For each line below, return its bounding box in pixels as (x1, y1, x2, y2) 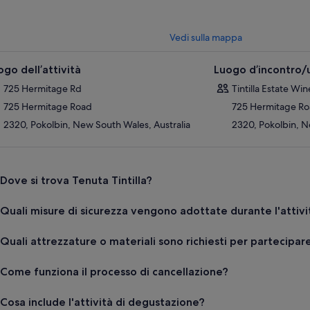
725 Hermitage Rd (3, 82, 82, 95)
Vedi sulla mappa (169, 30, 242, 44)
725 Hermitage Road (3, 100, 92, 113)
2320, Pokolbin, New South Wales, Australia (3, 118, 190, 131)
